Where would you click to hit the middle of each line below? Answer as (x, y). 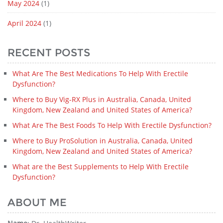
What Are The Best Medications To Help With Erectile (100, 73)
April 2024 (24, 23)
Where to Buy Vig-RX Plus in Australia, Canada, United (102, 99)
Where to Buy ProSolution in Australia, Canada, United (103, 140)
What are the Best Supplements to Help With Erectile (101, 166)
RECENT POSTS (49, 52)
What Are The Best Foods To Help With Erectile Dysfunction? (112, 125)
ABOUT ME (37, 202)
